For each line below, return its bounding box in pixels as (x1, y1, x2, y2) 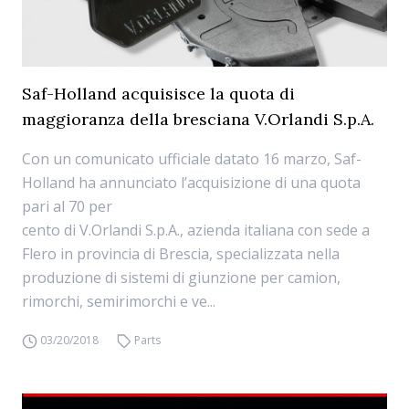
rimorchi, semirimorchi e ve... (22, 291, 215, 311)
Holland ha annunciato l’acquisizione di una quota (22, 173, 361, 193)
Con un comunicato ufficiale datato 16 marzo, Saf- (22, 149, 362, 169)
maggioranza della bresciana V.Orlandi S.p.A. (22, 109, 374, 130)
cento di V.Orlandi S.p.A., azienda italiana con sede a (22, 220, 370, 240)
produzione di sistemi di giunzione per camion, (22, 267, 341, 288)
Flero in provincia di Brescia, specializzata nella (22, 244, 340, 264)
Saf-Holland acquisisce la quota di (22, 83, 295, 104)
